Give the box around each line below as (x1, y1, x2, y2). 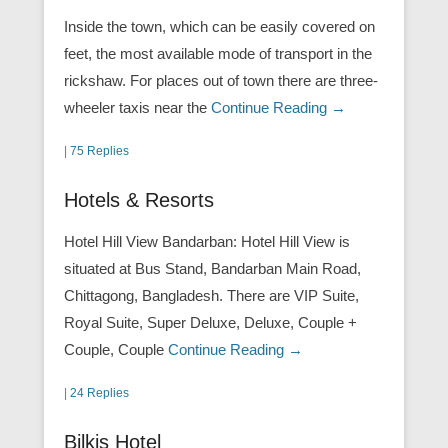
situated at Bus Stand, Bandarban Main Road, (64, 259, 361, 277)
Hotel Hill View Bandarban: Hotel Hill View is (64, 232, 350, 250)
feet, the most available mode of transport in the (64, 44, 372, 62)
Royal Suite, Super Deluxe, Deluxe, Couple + (64, 313, 357, 331)
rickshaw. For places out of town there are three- (64, 71, 378, 89)
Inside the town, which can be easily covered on (64, 17, 375, 35)
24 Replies (70, 385, 129, 400)
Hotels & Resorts (64, 188, 214, 211)
